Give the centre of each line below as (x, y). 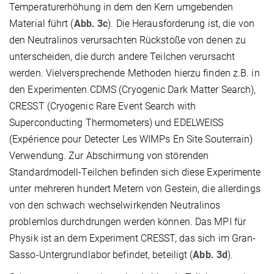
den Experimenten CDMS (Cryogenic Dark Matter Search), (133, 89)
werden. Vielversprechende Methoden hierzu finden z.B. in (135, 73)
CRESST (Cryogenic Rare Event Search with (103, 106)
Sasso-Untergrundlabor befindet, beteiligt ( (101, 254)
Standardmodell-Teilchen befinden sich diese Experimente (135, 172)
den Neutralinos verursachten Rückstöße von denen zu (128, 40)
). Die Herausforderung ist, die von (181, 23)
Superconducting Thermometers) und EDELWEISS (117, 122)
